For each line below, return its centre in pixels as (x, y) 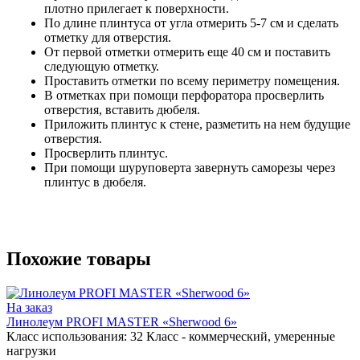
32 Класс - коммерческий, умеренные (233, 337)
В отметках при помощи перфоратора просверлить (184, 96)
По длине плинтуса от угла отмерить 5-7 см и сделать (191, 23)
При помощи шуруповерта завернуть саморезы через (190, 168)
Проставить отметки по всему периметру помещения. (192, 81)
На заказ (29, 308)
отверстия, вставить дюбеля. (122, 110)
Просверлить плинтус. (106, 153)
